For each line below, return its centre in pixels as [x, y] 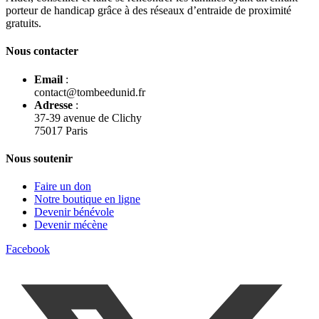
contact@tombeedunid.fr [90, 92]
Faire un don [63, 187]
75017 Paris [61, 130]
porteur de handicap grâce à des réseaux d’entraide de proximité [148, 11]
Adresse [53, 105]
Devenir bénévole [74, 212]
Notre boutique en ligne [87, 199]
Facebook [28, 249]
